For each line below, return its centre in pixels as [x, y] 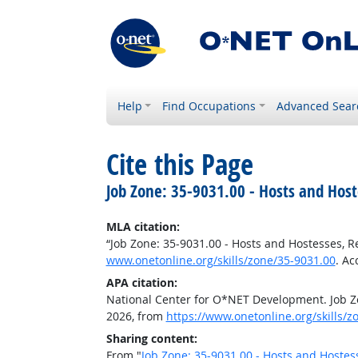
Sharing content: [151, 338]
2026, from [136, 316]
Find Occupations [209, 106]
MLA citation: [143, 227]
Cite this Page [179, 165]
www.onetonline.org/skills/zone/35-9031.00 [221, 260]
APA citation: [141, 282]
